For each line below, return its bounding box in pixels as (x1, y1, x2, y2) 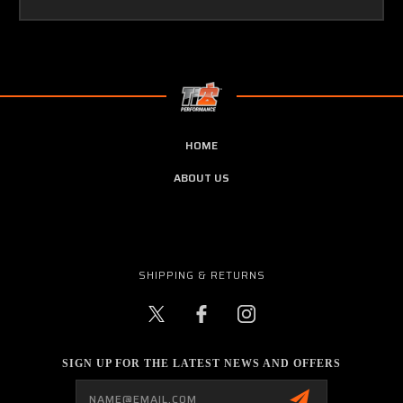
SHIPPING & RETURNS (139, 265, 265, 283)
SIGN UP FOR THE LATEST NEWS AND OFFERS (62, 356, 341, 370)
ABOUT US (174, 168, 229, 186)
